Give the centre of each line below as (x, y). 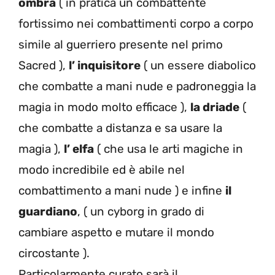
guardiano (48, 211)
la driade (215, 107)
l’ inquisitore (105, 65)
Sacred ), (44, 65)
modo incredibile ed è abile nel (102, 169)
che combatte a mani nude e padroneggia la (137, 86)
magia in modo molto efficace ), (104, 107)
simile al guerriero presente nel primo (121, 44)
